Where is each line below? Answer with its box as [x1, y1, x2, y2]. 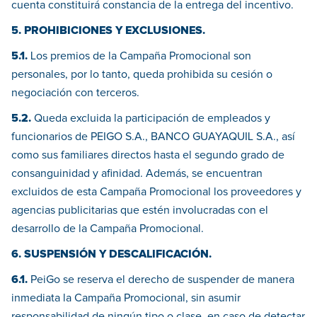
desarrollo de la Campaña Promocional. [11, 223, 204, 235]
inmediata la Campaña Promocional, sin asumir [11, 292, 241, 304]
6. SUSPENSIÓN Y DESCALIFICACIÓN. [11, 248, 212, 260]
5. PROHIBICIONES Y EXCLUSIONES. [11, 25, 205, 37]
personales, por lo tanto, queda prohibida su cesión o [11, 69, 272, 81]
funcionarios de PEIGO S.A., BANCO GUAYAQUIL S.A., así [11, 131, 295, 143]
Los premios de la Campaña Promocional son [28, 50, 251, 62]
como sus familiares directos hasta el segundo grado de [11, 149, 284, 161]
